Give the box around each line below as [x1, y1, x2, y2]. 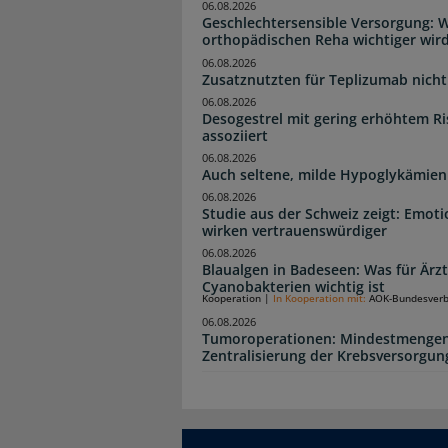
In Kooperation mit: [273, 292, 369, 306]
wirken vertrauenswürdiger [202, 220, 387, 240]
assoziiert [202, 125, 268, 145]
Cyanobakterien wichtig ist [202, 277, 385, 297]
